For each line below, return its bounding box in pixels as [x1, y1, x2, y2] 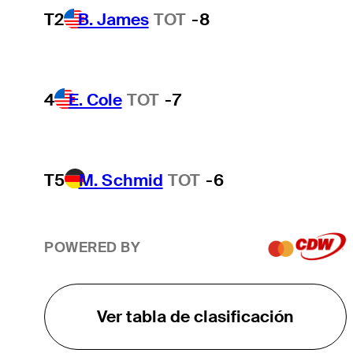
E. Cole [68, 88, 122, 110]
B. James [77, 9, 149, 31]
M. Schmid [78, 169, 163, 191]
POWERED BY [43, 239, 141, 257]
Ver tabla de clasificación [96, 305, 294, 327]
